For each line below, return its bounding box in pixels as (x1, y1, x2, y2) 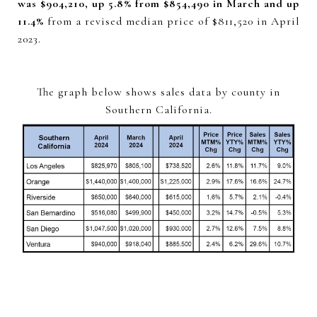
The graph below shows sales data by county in (37, 84, 280, 99)
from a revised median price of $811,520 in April (44, 13, 299, 28)
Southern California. (105, 102, 212, 117)
